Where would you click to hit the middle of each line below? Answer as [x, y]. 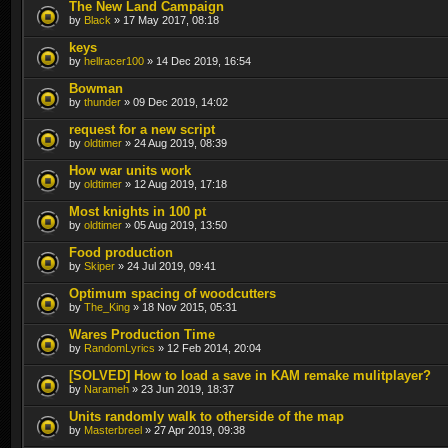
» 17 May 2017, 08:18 [165, 19]
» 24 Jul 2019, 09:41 [165, 265]
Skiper [99, 265]
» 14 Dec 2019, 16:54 [197, 60]
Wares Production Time [142, 334]
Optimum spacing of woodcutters [172, 293]
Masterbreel [113, 429]
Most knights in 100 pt [137, 211]
